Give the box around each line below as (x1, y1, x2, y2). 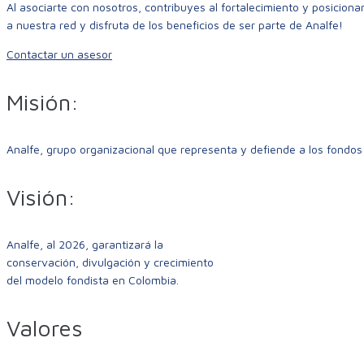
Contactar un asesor (6, 47, 112, 62)
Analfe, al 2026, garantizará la (6, 237, 163, 252)
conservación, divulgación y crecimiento (6, 255, 214, 270)
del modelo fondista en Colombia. (6, 273, 179, 288)
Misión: (6, 89, 79, 116)
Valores (6, 314, 83, 342)
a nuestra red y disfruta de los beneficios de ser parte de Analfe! (6, 18, 343, 32)
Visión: (6, 184, 76, 211)
